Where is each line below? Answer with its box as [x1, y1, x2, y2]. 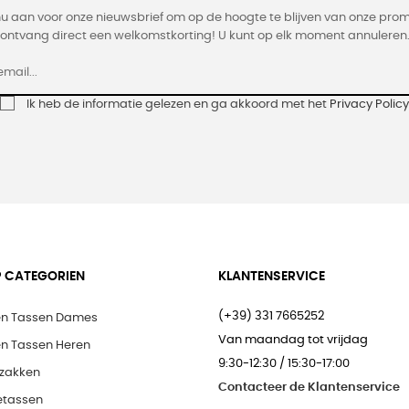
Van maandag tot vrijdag [218, 334, 368, 347]
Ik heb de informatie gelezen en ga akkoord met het [26, 99, 330, 111]
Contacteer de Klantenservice [218, 382, 400, 394]
